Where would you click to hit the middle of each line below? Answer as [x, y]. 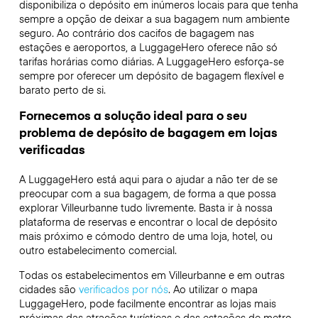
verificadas [52, 149]
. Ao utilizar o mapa [213, 289]
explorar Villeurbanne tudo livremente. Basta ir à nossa [146, 208]
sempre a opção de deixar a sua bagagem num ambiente [154, 19]
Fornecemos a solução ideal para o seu [133, 115]
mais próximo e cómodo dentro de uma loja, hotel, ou [146, 236]
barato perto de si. [64, 90]
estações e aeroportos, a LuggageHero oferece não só [148, 47]
